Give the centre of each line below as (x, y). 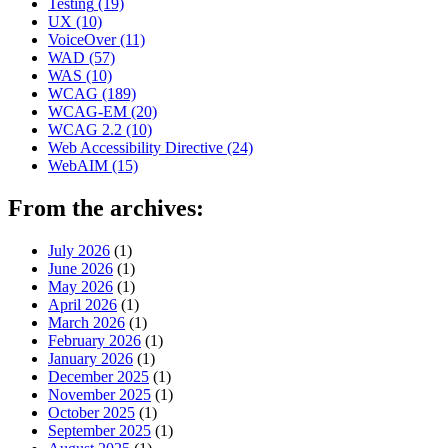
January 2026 (90, 359)
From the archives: (106, 208)
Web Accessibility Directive (135, 148)
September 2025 (99, 431)
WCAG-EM (87, 112)
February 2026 (94, 341)
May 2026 (80, 287)
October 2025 (91, 413)
